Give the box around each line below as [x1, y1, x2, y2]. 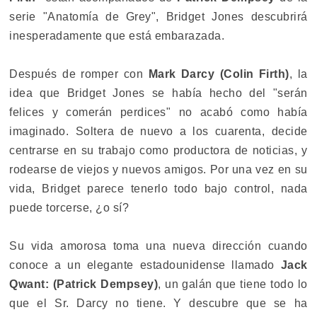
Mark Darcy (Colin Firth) [148, 68, 289, 81]
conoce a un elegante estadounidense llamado [9, 259, 281, 272]
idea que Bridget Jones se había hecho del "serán [9, 87, 308, 100]
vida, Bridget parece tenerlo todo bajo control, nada [9, 183, 308, 195]
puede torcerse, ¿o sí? [9, 202, 129, 214]
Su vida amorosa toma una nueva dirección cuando [9, 240, 308, 253]
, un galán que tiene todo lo [158, 278, 308, 291]
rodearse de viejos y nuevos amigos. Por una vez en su [9, 163, 308, 176]
